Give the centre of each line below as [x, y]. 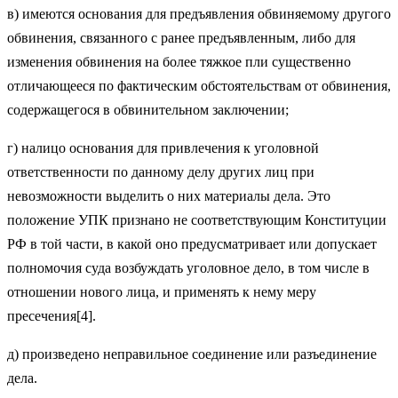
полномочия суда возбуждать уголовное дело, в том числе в [188, 268]
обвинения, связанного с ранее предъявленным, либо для [181, 38]
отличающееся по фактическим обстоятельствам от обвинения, [199, 86]
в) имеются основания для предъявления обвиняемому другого [199, 14]
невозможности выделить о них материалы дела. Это [169, 196]
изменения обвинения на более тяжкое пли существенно [179, 62]
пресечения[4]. [52, 316]
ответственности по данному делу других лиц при [161, 172]
